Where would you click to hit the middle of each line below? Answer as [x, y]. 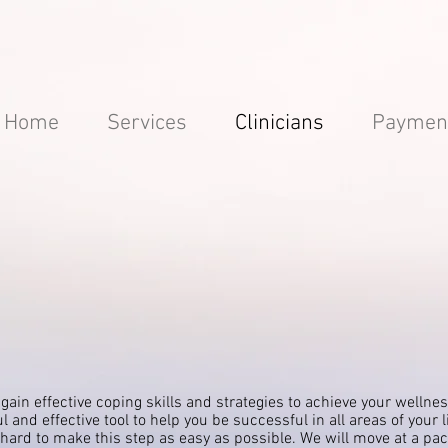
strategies [250, 403]
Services [147, 123]
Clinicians [279, 123]
